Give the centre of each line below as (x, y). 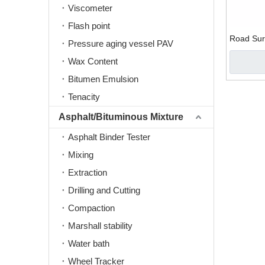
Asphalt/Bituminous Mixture (121, 117)
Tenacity (84, 97)
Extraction (88, 172)
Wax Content (93, 61)
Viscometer (90, 8)
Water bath (89, 243)
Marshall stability (100, 226)
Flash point (89, 26)
